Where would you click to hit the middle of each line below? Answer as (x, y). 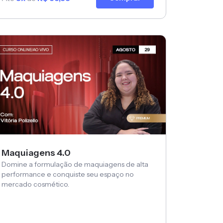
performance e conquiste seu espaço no (68, 174)
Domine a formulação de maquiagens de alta (75, 165)
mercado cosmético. (35, 184)
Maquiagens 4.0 (36, 153)
